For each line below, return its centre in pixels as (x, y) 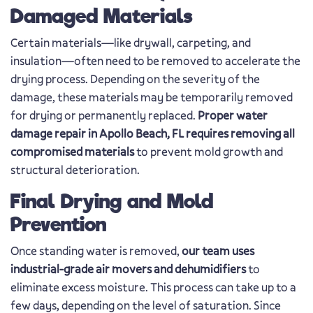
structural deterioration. (75, 170)
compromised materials (72, 152)
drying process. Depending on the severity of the (135, 79)
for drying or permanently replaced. (104, 116)
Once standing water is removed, (96, 251)
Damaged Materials (102, 16)
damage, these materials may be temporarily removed (152, 97)
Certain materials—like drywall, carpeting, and (131, 43)
